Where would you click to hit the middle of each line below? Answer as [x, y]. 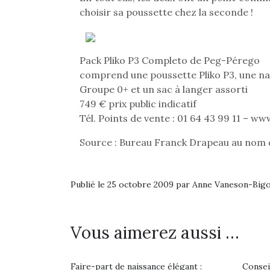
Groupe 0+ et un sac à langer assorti [164, 89]
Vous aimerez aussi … [155, 233]
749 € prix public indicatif [138, 104]
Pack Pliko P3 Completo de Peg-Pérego [170, 60]
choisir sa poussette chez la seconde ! [166, 12]
